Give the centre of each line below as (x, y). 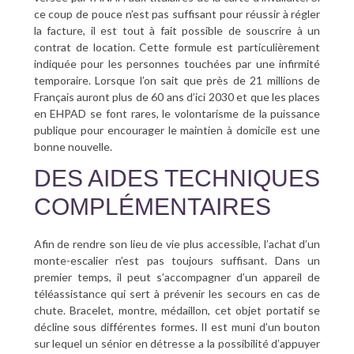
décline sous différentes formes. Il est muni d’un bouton (177, 327)
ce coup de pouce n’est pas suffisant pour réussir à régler (177, 14)
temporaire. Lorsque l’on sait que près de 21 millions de (177, 81)
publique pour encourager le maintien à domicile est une (177, 130)
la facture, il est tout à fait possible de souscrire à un (177, 31)
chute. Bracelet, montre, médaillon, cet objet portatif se (177, 311)
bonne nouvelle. (73, 147)
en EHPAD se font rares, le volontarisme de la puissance (177, 114)
